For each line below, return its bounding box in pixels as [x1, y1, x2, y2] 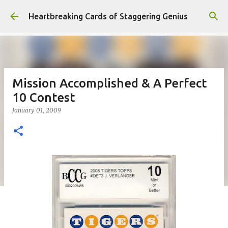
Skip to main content [78, 8, 150, 17]
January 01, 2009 [12, 106, 61, 114]
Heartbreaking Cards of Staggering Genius [28, 12, 188, 21]
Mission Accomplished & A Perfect [12, 76, 207, 90]
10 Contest [12, 91, 75, 104]
